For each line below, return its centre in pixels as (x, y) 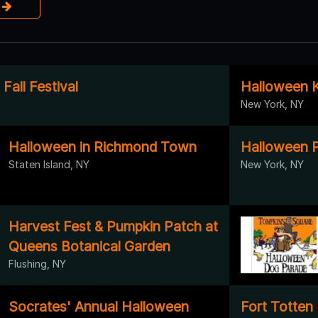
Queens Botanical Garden (89, 246)
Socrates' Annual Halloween (99, 306)
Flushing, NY (37, 263)
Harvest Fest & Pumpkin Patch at (113, 226)
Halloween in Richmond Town (103, 147)
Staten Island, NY (49, 164)
